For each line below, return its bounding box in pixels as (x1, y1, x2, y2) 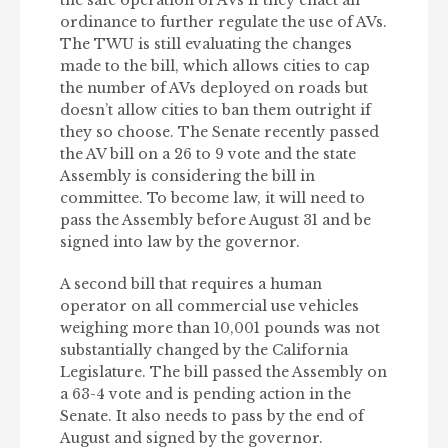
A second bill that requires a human (60, 275, 322, 294)
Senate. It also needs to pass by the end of (60, 407, 364, 426)
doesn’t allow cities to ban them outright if (60, 101, 371, 120)
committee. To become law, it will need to (60, 189, 365, 208)
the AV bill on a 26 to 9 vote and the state (60, 145, 356, 164)
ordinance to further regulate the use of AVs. (60, 13, 387, 32)
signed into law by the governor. (60, 233, 300, 252)
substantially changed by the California (60, 341, 348, 360)
